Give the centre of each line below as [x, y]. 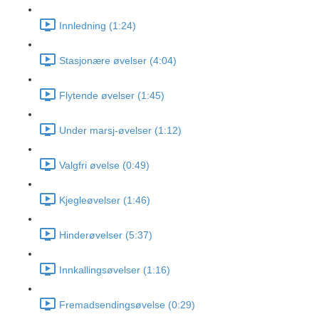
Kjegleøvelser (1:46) [105, 200]
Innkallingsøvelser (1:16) [115, 270]
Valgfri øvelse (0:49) [104, 166]
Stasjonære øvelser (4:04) [118, 61]
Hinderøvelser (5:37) [106, 235]
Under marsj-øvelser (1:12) [120, 131]
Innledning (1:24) [98, 26]
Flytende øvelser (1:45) [112, 96]
